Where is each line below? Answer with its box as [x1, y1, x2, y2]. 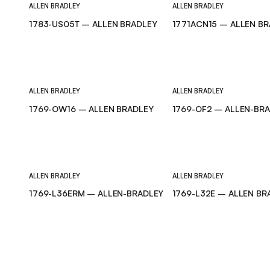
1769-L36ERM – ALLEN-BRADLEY [29, 188, 164, 199]
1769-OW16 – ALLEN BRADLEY [29, 103, 154, 114]
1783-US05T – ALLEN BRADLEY [29, 18, 157, 29]
